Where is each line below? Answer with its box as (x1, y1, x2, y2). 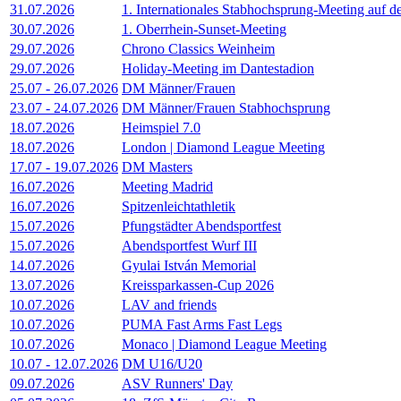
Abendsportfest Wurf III (122, 238, 257, 254)
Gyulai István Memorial (122, 258, 256, 274)
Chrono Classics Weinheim (122, 41, 275, 57)
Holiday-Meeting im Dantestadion (122, 61, 314, 77)
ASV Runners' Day (122, 376, 233, 392)
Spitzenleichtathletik (122, 199, 235, 215)
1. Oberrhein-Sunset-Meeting (122, 21, 286, 38)
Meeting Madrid (122, 179, 213, 195)
